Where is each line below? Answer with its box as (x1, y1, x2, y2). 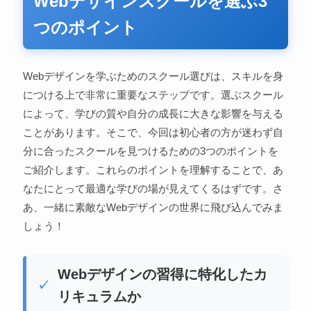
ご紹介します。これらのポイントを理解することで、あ (22, 163, 283, 176)
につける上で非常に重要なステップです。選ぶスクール (22, 88, 283, 101)
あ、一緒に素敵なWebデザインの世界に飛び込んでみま (22, 201, 283, 213)
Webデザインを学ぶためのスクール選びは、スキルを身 (22, 69, 283, 82)
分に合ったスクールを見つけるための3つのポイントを (22, 144, 278, 157)
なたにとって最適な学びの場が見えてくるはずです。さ (22, 182, 283, 194)
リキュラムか (57, 288, 141, 304)
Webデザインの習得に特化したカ (57, 266, 267, 282)
